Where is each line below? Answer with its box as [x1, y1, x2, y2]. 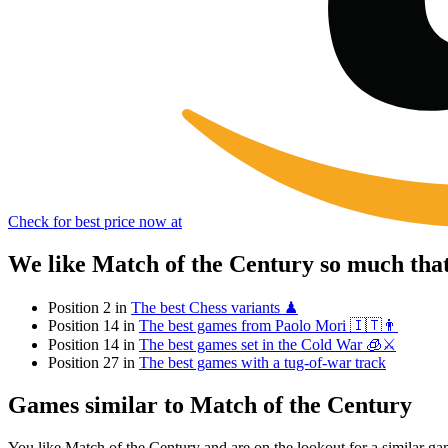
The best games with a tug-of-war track [139, 353, 386, 371]
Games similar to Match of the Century [8, 391, 412, 418]
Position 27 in [48, 353, 139, 371]
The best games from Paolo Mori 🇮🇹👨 [139, 316, 398, 334]
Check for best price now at [8, 213, 182, 231]
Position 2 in [48, 298, 131, 316]
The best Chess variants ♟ [131, 298, 298, 316]
